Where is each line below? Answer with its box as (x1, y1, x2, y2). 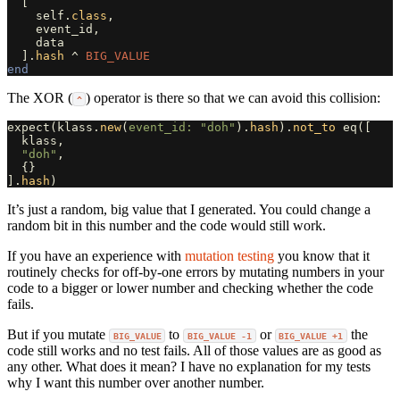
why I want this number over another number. (7, 374, 264, 390)
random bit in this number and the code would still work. (7, 217, 326, 233)
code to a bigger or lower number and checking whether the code (7, 279, 373, 296)
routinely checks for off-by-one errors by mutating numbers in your (7, 263, 384, 279)
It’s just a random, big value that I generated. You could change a (7, 201, 371, 217)
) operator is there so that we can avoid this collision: (86, 89, 381, 105)
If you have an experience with (7, 247, 185, 263)
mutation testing (185, 247, 274, 263)
